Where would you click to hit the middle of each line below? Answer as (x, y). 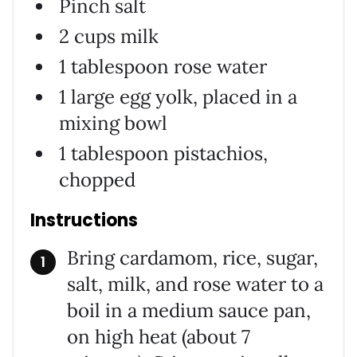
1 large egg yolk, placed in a (178, 97)
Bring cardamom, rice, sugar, (192, 258)
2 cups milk (109, 37)
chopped (97, 180)
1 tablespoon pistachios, (163, 154)
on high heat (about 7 (159, 337)
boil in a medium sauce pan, (189, 311)
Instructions (84, 221)
